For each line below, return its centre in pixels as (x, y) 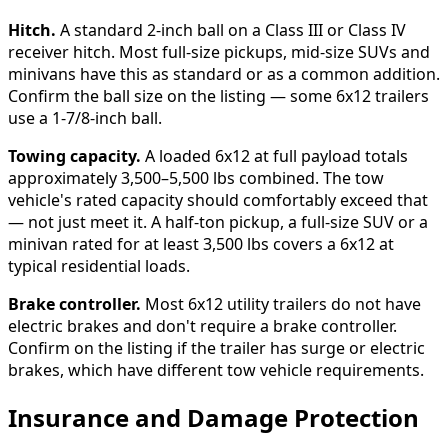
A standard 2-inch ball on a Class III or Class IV (231, 29)
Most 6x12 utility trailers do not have (281, 303)
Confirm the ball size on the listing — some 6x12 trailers (218, 95)
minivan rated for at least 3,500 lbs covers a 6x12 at (201, 243)
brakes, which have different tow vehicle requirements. (216, 369)
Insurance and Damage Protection (213, 417)
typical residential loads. (99, 265)
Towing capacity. (74, 155)
